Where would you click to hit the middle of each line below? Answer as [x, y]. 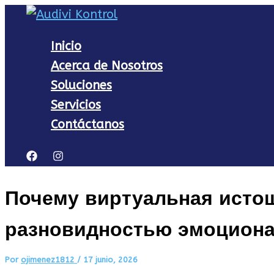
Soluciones [81, 85]
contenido [33, 53]
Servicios [76, 105]
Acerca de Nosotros [107, 66]
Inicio [66, 46]
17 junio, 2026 [110, 259]
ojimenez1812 [49, 259]
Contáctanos [87, 124]
